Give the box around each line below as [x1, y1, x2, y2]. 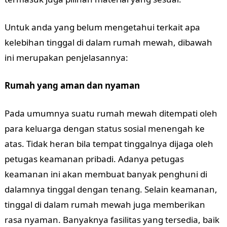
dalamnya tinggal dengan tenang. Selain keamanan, [4, 183, 217, 195]
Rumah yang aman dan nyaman [4, 80, 140, 91]
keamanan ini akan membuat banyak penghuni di [4, 168, 207, 180]
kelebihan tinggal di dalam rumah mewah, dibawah [4, 36, 212, 48]
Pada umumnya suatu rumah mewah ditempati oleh [4, 107, 217, 119]
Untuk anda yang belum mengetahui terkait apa [4, 21, 200, 33]
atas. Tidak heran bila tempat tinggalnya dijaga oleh [4, 138, 213, 149]
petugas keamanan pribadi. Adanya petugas [4, 153, 184, 165]
